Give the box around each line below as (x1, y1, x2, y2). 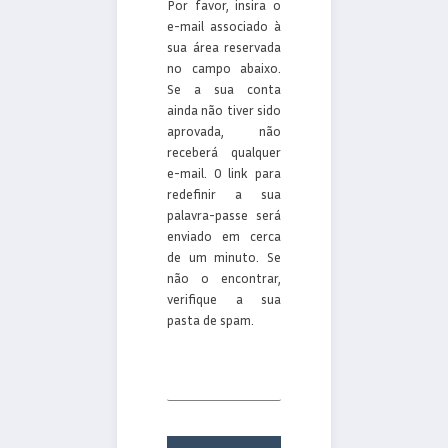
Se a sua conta (167, 80, 281, 97)
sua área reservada (167, 38, 281, 55)
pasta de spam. (167, 311, 254, 328)
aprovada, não (167, 122, 281, 139)
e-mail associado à (167, 17, 281, 34)
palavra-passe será (167, 206, 281, 223)
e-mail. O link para (167, 164, 281, 181)
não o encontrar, (167, 269, 281, 286)
